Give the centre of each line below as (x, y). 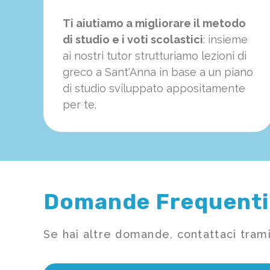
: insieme (225, 40)
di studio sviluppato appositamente (154, 89)
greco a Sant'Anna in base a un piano (158, 72)
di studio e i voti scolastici (133, 40)
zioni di (229, 56)
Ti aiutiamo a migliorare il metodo (154, 24)
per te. (80, 105)
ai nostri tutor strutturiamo (130, 56)
